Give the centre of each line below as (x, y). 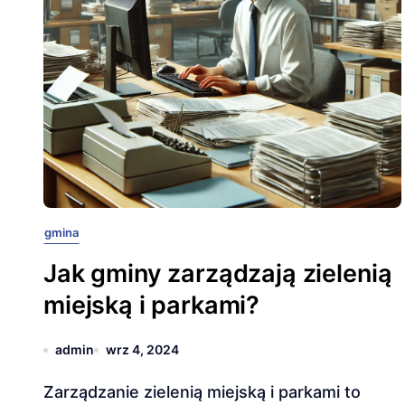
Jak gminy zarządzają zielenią (218, 273)
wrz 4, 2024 (142, 349)
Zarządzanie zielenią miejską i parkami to (49, 392)
